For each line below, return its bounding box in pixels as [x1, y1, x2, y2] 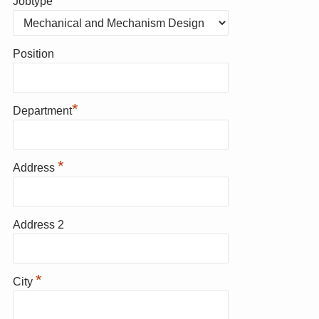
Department [12, 105, 72, 117]
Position [12, 48, 54, 61]
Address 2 [12, 219, 64, 231]
